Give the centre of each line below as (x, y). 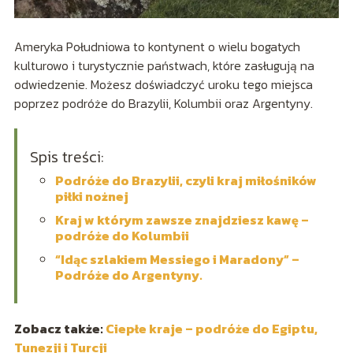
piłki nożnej (91, 196)
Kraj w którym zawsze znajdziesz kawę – (182, 219)
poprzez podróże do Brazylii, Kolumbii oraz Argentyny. (163, 103)
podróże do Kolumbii (122, 235)
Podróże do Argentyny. (130, 275)
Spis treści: (67, 156)
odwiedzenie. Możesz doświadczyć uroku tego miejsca (163, 84)
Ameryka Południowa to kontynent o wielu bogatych (157, 46)
